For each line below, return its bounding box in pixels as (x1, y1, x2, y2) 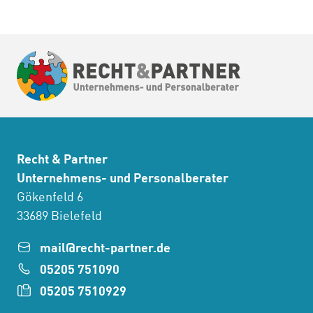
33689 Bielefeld (17, 210, 102, 224)
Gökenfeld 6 (17, 191, 83, 205)
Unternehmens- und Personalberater (17, 173, 228, 186)
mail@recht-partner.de (39, 242, 170, 256)
